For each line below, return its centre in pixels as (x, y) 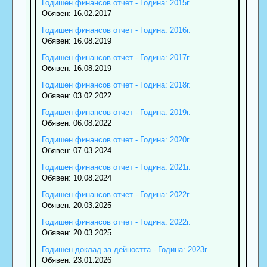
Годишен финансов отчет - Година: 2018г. (116, 85)
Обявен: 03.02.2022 (76, 95)
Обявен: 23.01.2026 (76, 260)
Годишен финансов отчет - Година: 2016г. (116, 30)
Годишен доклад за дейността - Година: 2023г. (125, 249)
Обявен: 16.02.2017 (76, 13)
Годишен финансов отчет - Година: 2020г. (116, 139)
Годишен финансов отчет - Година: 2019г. (116, 112)
